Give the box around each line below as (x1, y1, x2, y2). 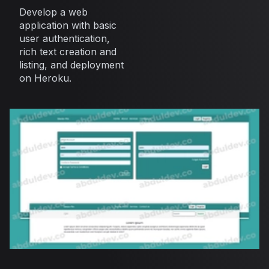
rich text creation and (19, 46, 116, 58)
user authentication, (19, 32, 110, 45)
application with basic (19, 19, 116, 32)
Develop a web (19, 6, 88, 19)
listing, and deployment (19, 59, 124, 71)
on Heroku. (19, 72, 71, 85)
